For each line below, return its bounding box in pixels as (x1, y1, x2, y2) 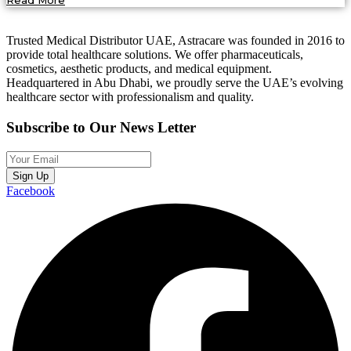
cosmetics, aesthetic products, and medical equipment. (6, 62, 272, 76)
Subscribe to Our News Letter (6, 119, 196, 136)
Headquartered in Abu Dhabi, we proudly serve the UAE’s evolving (6, 76, 343, 90)
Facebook (6, 183, 55, 197)
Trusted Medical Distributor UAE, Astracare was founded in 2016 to (6, 34, 345, 48)
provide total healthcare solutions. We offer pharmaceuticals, (6, 48, 303, 62)
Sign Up (13, 169, 49, 182)
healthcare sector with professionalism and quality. (6, 90, 254, 104)
